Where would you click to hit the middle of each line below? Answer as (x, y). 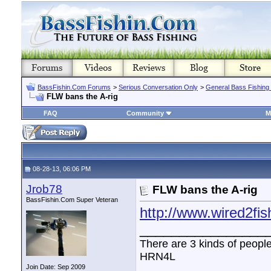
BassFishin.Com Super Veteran (72, 200)
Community (145, 113)
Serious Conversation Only (158, 87)
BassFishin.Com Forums (74, 87)
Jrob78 (44, 189)
